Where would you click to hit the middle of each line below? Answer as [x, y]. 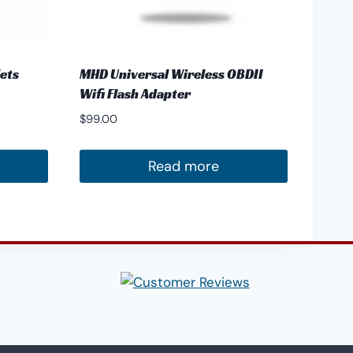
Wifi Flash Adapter [135, 94]
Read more [183, 167]
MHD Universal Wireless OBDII [171, 74]
